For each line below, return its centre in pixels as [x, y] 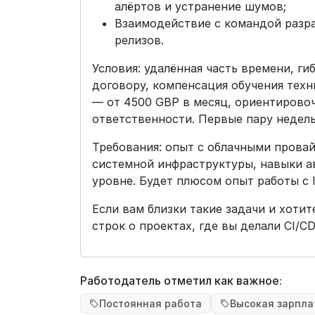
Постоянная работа [150, 303]
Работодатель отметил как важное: [181, 281]
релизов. [139, 40]
